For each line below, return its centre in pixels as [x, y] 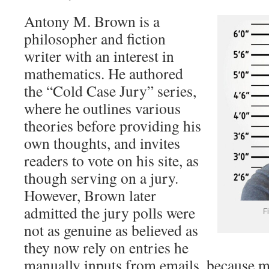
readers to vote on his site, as [111, 160]
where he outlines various [102, 108]
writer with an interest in [99, 56]
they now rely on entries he [106, 247]
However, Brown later [90, 195]
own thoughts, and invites [102, 143]
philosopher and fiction [95, 38]
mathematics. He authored [104, 73]
